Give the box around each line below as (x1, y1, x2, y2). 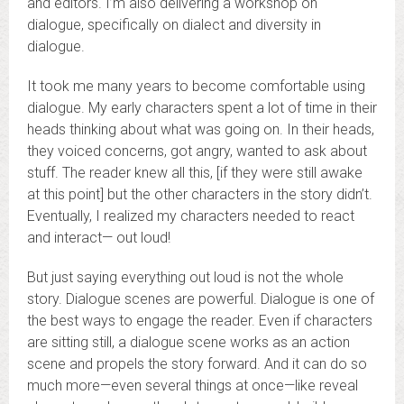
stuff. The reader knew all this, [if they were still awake (27, 163, 363, 181)
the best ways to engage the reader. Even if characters (27, 311, 372, 329)
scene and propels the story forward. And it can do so (27, 354, 367, 372)
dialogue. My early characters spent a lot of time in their (27, 98, 377, 116)
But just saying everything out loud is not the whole (27, 268, 344, 286)
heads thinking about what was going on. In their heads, (27, 120, 374, 138)
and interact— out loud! (27, 228, 170, 246)
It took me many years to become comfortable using (27, 77, 365, 95)
